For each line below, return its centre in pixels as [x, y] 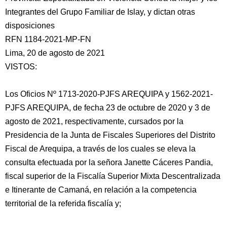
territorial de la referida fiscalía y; [63, 203]
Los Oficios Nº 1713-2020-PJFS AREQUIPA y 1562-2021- [109, 94]
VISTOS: [21, 67]
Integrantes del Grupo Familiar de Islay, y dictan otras [100, 12]
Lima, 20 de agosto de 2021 [55, 53]
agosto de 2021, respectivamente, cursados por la [94, 121]
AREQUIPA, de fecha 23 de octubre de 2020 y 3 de [118, 108]
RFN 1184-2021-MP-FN [48, 39]
